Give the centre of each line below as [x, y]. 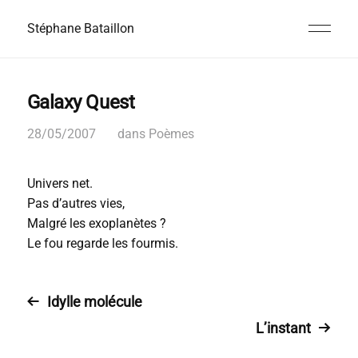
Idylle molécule [94, 302]
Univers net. [60, 183]
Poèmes [171, 134]
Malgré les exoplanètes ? [96, 223]
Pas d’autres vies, [76, 203]
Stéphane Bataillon [80, 28]
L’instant [284, 328]
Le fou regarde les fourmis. [102, 243]
